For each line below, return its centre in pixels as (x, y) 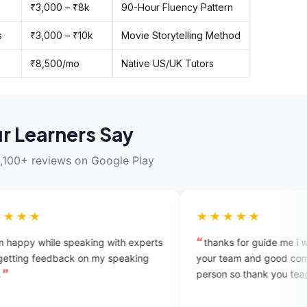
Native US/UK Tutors (168, 63)
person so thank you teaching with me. (213, 273)
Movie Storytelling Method (181, 35)
